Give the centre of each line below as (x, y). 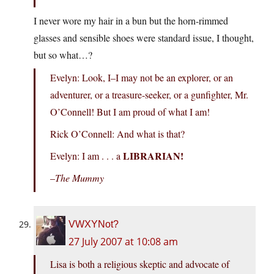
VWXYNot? (94, 224)
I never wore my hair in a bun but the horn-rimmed (131, 21)
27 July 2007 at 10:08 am (123, 242)
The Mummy (80, 178)
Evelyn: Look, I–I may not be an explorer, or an (142, 78)
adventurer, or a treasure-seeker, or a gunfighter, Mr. (149, 95)
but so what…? (63, 55)
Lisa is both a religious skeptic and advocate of (140, 264)
